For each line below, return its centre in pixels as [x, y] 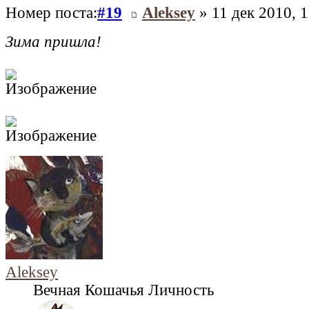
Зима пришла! [53, 42]
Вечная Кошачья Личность [123, 290]
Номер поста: [51, 13]
